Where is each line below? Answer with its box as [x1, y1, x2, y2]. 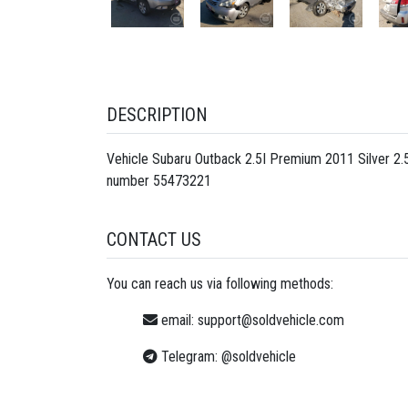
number [107, 171, 153, 189]
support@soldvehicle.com [198, 311, 344, 329]
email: [158, 311, 198, 329]
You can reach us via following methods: [107, 274, 333, 292]
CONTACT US [107, 228, 201, 250]
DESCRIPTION [107, 103, 208, 126]
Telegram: [158, 347, 221, 365]
